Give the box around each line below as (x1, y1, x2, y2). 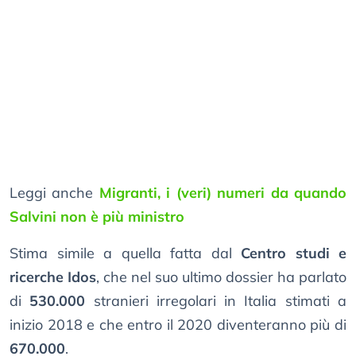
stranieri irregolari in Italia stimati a (85, 292, 347, 311)
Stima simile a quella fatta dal (10, 244, 241, 263)
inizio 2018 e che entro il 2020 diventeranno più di (10, 315, 346, 335)
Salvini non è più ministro (10, 207, 184, 226)
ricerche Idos (10, 268, 96, 287)
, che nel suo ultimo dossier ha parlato (96, 268, 346, 287)
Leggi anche (10, 184, 99, 203)
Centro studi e (241, 244, 346, 263)
